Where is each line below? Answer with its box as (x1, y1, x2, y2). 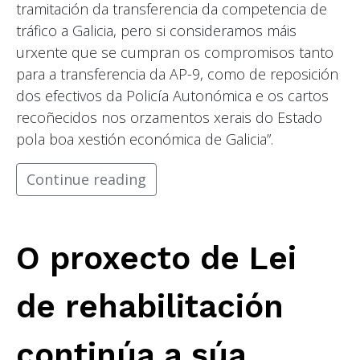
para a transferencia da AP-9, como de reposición (16, 64, 338, 84)
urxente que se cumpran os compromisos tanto (16, 43, 333, 63)
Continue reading (27, 170, 146, 190)
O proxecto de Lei (16, 239, 297, 278)
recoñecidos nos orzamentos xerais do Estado (16, 108, 322, 128)
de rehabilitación (16, 288, 284, 326)
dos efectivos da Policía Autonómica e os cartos (16, 86, 329, 106)
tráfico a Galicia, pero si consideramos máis (16, 21, 297, 41)
